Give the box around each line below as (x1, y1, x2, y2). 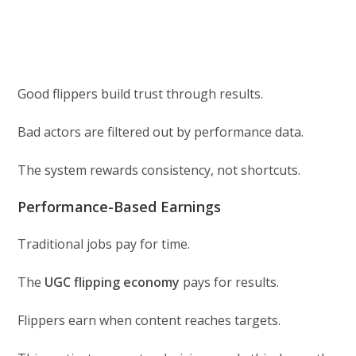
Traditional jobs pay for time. (17, 234, 191, 253)
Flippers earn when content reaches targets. (17, 311, 281, 329)
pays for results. (180, 273, 280, 291)
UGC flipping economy (44, 273, 180, 291)
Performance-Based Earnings (17, 196, 222, 216)
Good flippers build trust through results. (17, 84, 264, 103)
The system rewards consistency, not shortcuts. (17, 161, 301, 179)
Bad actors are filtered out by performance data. (17, 122, 304, 141)
